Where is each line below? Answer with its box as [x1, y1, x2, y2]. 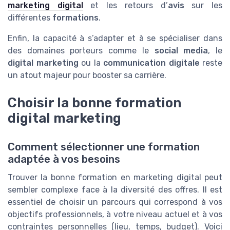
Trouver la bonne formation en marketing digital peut [8, 172, 222, 182]
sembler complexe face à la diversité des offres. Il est [8, 185, 222, 195]
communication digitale [103, 57, 200, 68]
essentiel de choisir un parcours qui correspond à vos [8, 197, 222, 207]
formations [52, 12, 99, 23]
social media [154, 45, 208, 55]
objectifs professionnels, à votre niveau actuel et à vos [8, 209, 222, 219]
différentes [8, 12, 52, 23]
